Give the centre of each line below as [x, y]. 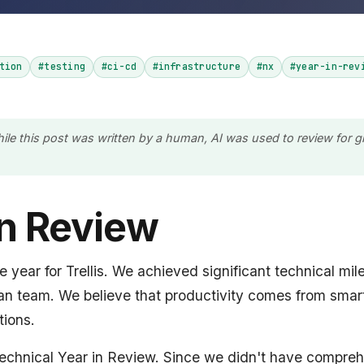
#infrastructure [197, 67]
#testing [62, 67]
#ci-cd [119, 67]
